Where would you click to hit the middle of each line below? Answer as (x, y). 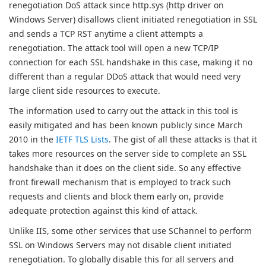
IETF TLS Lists (82, 139)
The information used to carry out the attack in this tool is (123, 111)
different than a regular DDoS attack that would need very (125, 76)
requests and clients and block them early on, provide (116, 196)
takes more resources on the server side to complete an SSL (128, 153)
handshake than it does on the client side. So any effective (125, 168)
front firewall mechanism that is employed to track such (120, 182)
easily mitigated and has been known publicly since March (126, 125)
